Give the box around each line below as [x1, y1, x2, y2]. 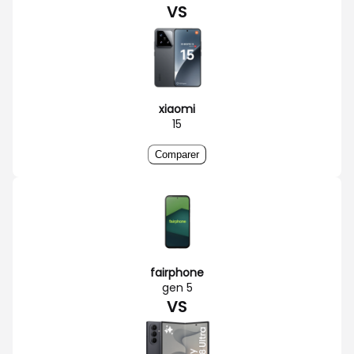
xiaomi [159, 100, 195, 117]
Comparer [155, 148, 199, 160]
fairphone [150, 264, 204, 281]
